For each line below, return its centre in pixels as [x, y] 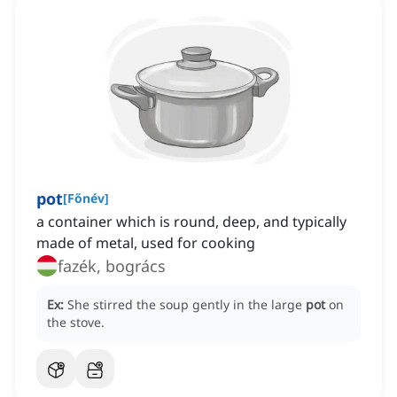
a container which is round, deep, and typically [191, 222]
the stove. [76, 323]
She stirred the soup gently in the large [187, 305]
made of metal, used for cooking [146, 243]
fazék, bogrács [112, 266]
